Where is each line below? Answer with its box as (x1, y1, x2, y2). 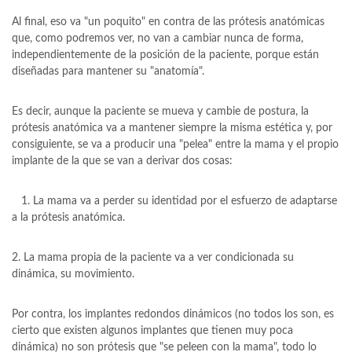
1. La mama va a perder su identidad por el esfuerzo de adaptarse (12, 196, 337, 207)
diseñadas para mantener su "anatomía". (12, 66, 207, 77)
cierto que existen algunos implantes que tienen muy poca (12, 325, 293, 336)
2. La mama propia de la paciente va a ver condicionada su (12, 252, 294, 263)
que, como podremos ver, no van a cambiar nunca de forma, (12, 33, 303, 44)
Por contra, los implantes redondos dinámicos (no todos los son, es (12, 309, 334, 320)
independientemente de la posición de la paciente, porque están (12, 49, 319, 60)
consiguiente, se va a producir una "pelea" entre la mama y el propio (12, 139, 339, 150)
